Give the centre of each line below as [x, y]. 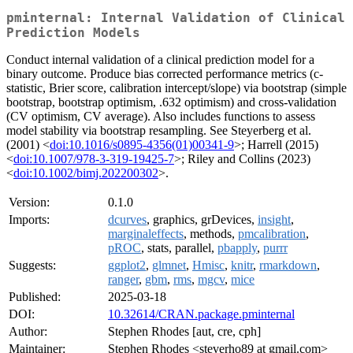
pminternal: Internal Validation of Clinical [176, 18]
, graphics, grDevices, [202, 220]
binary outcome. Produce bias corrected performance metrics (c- [165, 74]
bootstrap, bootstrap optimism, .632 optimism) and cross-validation [171, 102]
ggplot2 [127, 266]
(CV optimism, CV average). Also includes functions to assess [161, 117]
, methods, [211, 234]
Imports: [29, 220]
